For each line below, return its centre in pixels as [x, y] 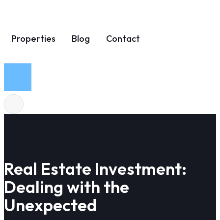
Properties [33, 39]
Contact [123, 39]
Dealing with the [67, 187]
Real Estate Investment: [95, 169]
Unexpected [50, 205]
